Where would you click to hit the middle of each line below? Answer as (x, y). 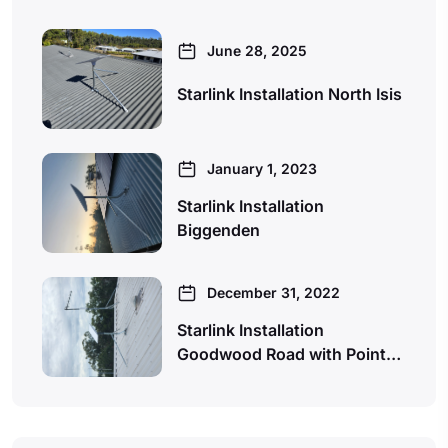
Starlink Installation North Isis (289, 94)
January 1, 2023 (262, 168)
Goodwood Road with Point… (289, 354)
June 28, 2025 (257, 50)
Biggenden (218, 230)
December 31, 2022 (273, 292)
